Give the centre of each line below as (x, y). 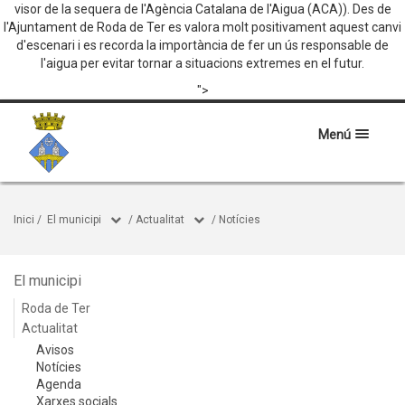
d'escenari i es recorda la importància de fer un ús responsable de (202, 45)
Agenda (59, 384)
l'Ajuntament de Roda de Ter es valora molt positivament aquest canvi (202, 27)
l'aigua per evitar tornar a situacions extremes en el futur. (202, 63)
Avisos (55, 350)
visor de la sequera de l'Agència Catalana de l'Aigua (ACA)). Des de (202, 9)
